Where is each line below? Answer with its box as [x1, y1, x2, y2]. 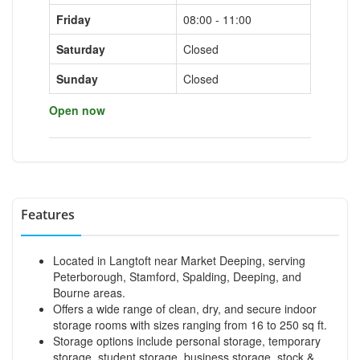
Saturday [56, 40, 105, 57]
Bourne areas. [53, 284, 125, 301]
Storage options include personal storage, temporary [53, 332, 321, 349]
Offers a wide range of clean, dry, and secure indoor [53, 300, 317, 317]
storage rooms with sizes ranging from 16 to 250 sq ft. [53, 316, 327, 333]
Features [21, 205, 75, 223]
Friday [56, 10, 91, 27]
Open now [49, 101, 105, 118]
